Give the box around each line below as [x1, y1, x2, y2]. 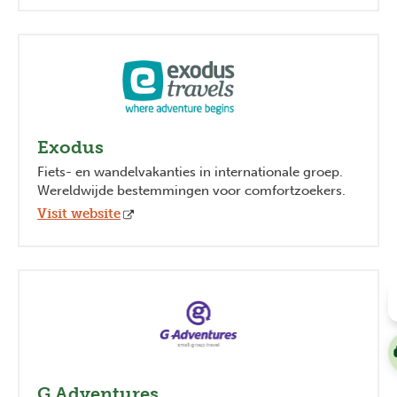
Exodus [37, 136, 104, 158]
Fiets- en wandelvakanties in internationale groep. [37, 163, 343, 180]
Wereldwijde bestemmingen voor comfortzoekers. [37, 182, 346, 198]
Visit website [37, 205, 121, 222]
